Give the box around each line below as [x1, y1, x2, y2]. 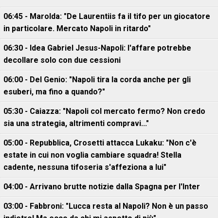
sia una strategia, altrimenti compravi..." [3, 119, 149, 128]
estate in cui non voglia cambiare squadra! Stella [3, 150, 182, 160]
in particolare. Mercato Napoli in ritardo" [3, 24, 151, 33]
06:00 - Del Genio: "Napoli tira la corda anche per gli [3, 75, 191, 84]
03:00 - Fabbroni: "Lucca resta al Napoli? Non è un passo [3, 201, 208, 211]
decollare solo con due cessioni [3, 55, 121, 65]
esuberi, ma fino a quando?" [3, 87, 105, 96]
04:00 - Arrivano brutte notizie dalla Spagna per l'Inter [3, 182, 200, 191]
